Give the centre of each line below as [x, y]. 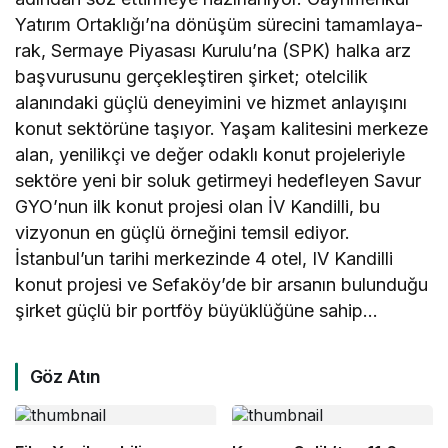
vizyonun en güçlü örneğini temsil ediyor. [183, 233]
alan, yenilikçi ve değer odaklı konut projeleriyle [210, 155]
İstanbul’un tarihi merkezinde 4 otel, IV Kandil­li [204, 259]
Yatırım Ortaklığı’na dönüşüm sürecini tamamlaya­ [219, 25]
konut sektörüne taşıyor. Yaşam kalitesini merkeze [222, 129]
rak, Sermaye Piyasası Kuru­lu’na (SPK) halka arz [213, 51]
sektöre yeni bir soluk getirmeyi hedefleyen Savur [218, 181]
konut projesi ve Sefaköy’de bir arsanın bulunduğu [222, 285]
